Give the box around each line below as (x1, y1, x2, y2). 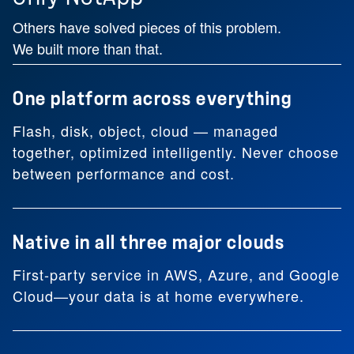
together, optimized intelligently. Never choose (13, 141, 339, 162)
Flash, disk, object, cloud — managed (13, 120, 278, 141)
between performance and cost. (13, 163, 235, 183)
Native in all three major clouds (13, 233, 284, 252)
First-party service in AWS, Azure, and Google (13, 264, 340, 284)
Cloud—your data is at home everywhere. (13, 285, 304, 306)
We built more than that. (13, 38, 163, 58)
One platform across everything (13, 89, 292, 108)
